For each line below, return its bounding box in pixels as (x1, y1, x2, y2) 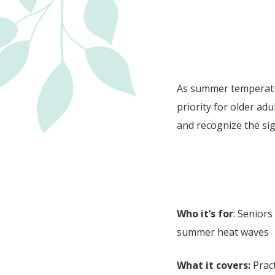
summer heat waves (177, 225, 271, 239)
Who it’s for (177, 206, 233, 220)
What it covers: (177, 258, 250, 272)
